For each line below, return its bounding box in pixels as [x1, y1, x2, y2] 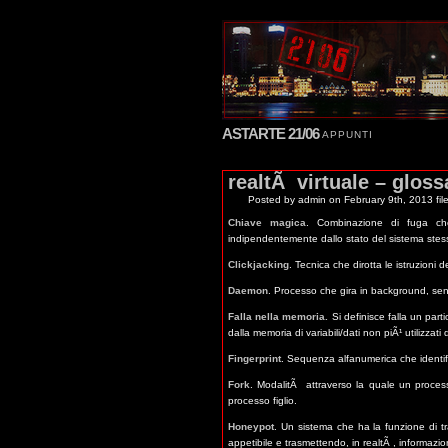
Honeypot [228, 421, 274, 432]
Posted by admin [248, 194, 326, 205]
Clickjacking [228, 259, 289, 270]
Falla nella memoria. [228, 311, 329, 322]
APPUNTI [322, 129, 373, 140]
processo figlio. [228, 395, 297, 406]
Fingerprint [228, 353, 281, 364]
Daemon [228, 285, 268, 296]
